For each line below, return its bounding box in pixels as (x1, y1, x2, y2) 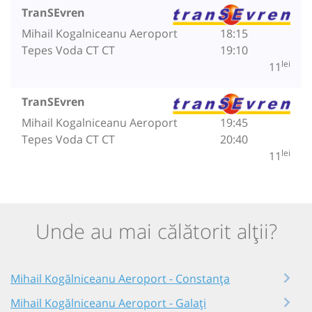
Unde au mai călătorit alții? (35, 217, 277, 244)
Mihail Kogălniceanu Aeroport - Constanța (10, 271, 230, 287)
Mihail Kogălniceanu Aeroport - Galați (10, 295, 206, 311)
